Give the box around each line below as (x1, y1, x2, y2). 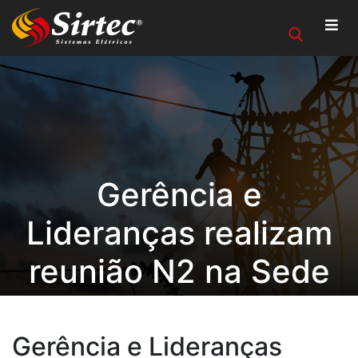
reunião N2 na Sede (28, 252, 330, 291)
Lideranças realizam (26, 213, 332, 253)
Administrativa (69, 290, 289, 329)
